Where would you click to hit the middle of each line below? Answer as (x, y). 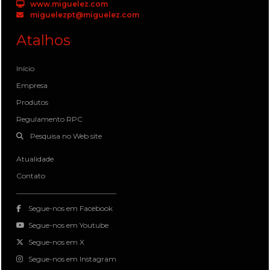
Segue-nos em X (56, 242)
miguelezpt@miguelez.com (84, 15)
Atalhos (43, 40)
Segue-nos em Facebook (71, 208)
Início (25, 68)
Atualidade (35, 159)
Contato (31, 176)
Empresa (32, 85)
